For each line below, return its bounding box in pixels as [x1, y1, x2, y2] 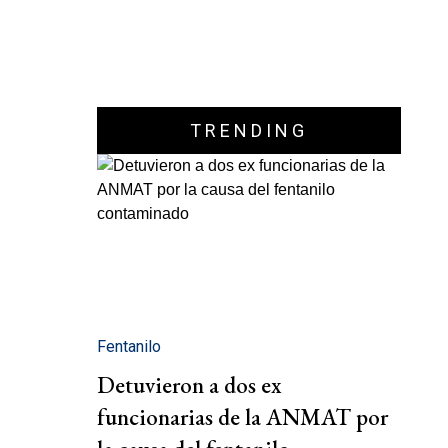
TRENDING [190, 120, 308, 141]
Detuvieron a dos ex [97, 370, 281, 401]
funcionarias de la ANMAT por [97, 402, 388, 433]
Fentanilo [97, 337, 161, 357]
